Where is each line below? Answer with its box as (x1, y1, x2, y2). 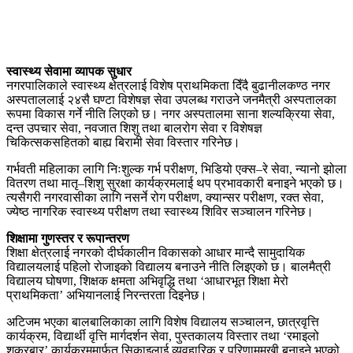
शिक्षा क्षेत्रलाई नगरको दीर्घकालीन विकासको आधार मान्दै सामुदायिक (6, 246, 305, 260)
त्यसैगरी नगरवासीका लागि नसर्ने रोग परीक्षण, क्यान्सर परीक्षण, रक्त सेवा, (6, 191, 324, 205)
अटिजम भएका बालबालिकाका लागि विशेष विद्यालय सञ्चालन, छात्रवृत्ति (6, 315, 319, 329)
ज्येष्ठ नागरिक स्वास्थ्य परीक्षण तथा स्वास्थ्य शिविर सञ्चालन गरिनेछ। (6, 205, 314, 219)
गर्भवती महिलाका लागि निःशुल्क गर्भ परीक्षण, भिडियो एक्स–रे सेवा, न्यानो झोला (6, 162, 347, 176)
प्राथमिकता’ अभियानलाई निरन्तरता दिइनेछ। (6, 288, 207, 303)
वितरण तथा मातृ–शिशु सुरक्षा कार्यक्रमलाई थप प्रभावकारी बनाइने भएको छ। (6, 176, 344, 191)
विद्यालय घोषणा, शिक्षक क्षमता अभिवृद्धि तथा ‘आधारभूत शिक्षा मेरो (6, 274, 288, 288)
